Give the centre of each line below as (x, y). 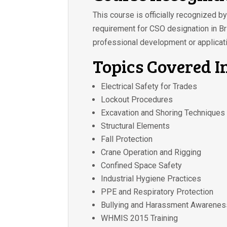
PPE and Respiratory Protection (157, 192)
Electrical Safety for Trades (149, 86)
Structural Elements (136, 126)
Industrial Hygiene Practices (151, 178)
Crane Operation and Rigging (151, 152)
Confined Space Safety (142, 165)
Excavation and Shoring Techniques (163, 112)
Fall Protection (127, 139)
